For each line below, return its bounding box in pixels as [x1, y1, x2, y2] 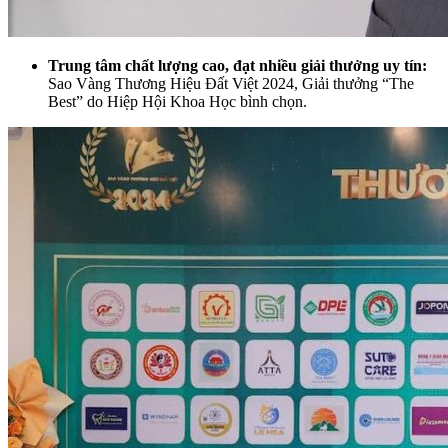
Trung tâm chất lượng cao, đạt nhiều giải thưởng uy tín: [48, 56, 427, 74]
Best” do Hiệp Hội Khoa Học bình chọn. [48, 92, 307, 110]
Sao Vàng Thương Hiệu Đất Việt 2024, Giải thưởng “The [48, 74, 414, 92]
